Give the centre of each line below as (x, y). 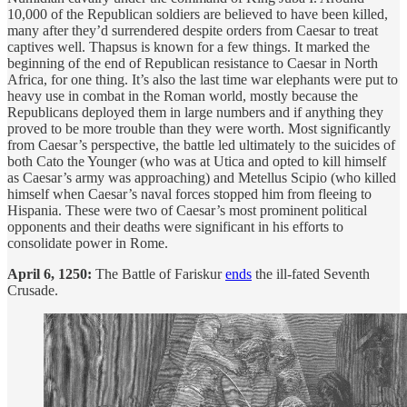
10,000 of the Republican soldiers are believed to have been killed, (198, 14)
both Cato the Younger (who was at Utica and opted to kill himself (197, 161)
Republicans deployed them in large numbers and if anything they (195, 112)
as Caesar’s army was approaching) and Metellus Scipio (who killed (202, 177)
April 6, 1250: (50, 273)
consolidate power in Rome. (88, 243)
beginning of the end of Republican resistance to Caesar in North (193, 63)
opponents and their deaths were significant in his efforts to (175, 226)
